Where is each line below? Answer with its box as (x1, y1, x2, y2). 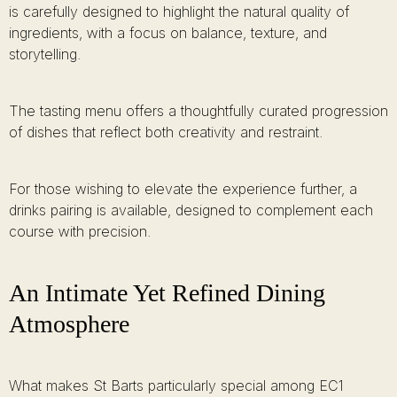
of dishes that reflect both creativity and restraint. (9, 123, 323, 141)
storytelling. (9, 45, 81, 63)
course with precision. (9, 222, 151, 240)
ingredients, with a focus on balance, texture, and (9, 24, 327, 42)
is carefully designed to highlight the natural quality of (9, 3, 349, 20)
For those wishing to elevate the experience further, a (9, 180, 357, 198)
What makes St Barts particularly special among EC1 (9, 377, 344, 394)
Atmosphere (9, 310, 129, 338)
